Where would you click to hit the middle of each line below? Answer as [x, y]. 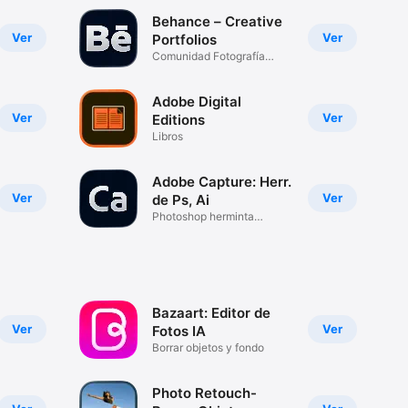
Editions [178, 120]
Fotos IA [178, 331]
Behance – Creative [217, 22]
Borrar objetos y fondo [208, 348]
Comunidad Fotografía [208, 56]
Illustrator [175, 230]
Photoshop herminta [203, 217]
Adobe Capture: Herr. [221, 182]
